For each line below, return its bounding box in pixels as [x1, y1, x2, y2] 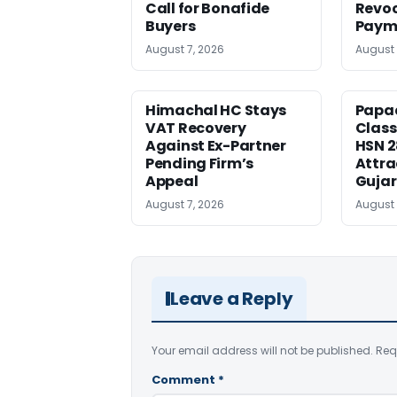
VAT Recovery [145, 117, 246, 138]
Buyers [145, 15, 196, 36]
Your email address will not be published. [152, 342, 373, 358]
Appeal [145, 170, 198, 191]
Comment [152, 370, 218, 388]
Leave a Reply [170, 285, 293, 311]
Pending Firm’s [145, 152, 253, 174]
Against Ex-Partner [145, 135, 286, 156]
